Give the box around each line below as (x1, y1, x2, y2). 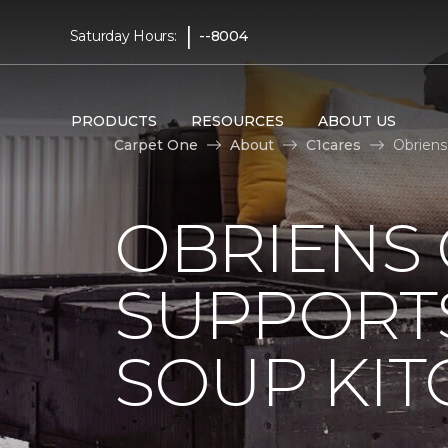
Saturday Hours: (69, 26, 177, 45)
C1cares (306, 135, 361, 154)
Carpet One (114, 135, 198, 154)
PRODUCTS (70, 111, 157, 130)
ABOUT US (317, 111, 396, 130)
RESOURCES (190, 111, 284, 130)
